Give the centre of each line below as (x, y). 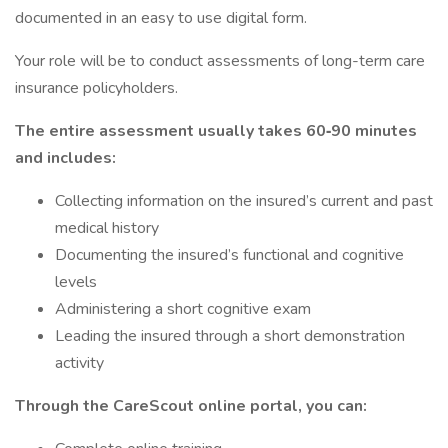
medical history (107, 228)
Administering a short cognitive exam (183, 309)
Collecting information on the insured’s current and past (244, 201)
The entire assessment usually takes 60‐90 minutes (216, 131)
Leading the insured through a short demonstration (230, 336)
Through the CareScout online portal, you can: (191, 406)
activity (79, 363)
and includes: (65, 158)
